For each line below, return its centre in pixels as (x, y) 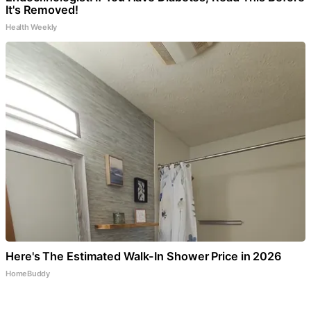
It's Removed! (42, 9)
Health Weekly (32, 27)
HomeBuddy (28, 273)
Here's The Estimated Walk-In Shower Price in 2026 (144, 256)
